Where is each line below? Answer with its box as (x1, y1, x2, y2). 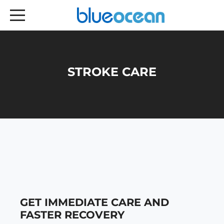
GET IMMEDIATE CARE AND (20, 196, 169, 209)
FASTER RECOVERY (20, 208, 124, 221)
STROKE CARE (67, 64, 156, 79)
